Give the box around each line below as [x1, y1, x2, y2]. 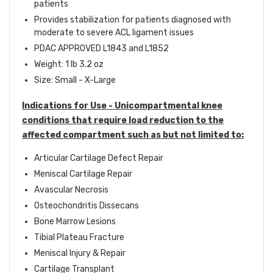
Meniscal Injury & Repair [34, 248, 126, 259]
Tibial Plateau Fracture [34, 232, 124, 243]
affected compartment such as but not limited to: [22, 130, 244, 141]
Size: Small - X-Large [34, 75, 116, 86]
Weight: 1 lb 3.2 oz [34, 59, 104, 70]
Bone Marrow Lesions [34, 216, 116, 227]
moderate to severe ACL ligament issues [34, 27, 194, 38]
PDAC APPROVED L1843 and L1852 [34, 43, 169, 54]
